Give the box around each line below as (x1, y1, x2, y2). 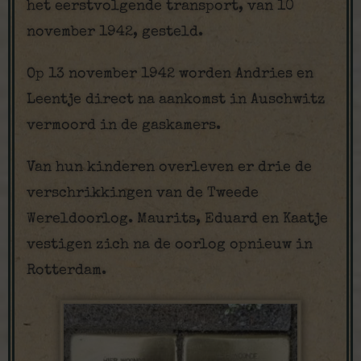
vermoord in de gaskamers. (27, 118, 221, 133)
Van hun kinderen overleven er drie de (27, 160, 312, 175)
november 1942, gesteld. (27, 25, 203, 39)
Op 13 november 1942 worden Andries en (27, 67, 313, 81)
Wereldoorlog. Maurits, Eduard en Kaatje (27, 212, 328, 226)
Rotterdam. (27, 263, 106, 278)
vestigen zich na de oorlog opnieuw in (27, 238, 313, 252)
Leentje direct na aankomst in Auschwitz (27, 93, 326, 107)
